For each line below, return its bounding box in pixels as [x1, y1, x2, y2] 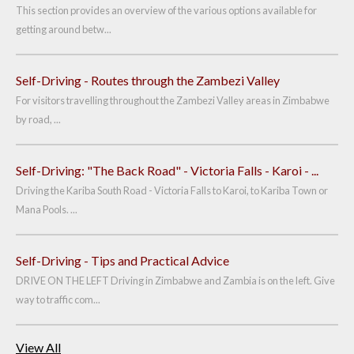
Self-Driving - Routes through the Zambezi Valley [16, 73, 280, 88]
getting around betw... [16, 23, 111, 36]
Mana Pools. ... [16, 203, 77, 216]
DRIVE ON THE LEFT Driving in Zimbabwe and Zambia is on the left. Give [16, 274, 335, 287]
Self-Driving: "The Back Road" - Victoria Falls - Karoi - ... [16, 163, 318, 178]
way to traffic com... [16, 293, 100, 306]
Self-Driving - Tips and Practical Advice [16, 253, 229, 268]
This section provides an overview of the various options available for [16, 4, 317, 17]
